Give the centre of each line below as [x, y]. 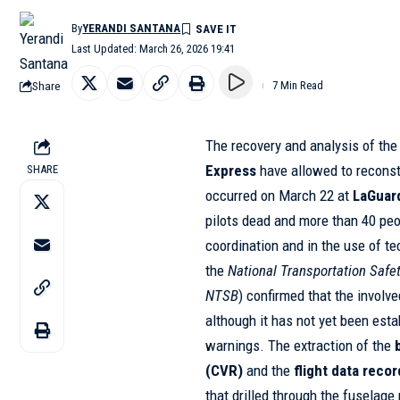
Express [231, 171]
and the [269, 371]
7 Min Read [298, 85]
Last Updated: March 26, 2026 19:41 [154, 49]
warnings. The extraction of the [300, 346]
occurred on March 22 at [279, 196]
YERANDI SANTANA [132, 28]
